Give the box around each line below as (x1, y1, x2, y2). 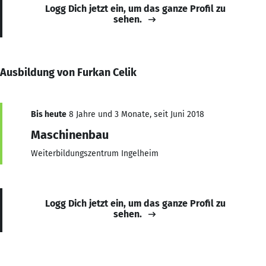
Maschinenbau (31, 127, 109, 142)
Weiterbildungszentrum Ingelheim (31, 148, 159, 159)
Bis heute (31, 109, 66, 119)
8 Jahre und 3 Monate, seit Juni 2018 (66, 109, 204, 119)
